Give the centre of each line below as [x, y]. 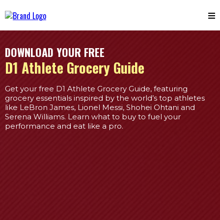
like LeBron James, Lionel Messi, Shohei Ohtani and [100, 108]
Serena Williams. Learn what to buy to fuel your [93, 117]
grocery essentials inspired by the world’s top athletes [105, 98]
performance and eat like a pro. [64, 126]
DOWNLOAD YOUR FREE [55, 52]
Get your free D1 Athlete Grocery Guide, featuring [96, 89]
